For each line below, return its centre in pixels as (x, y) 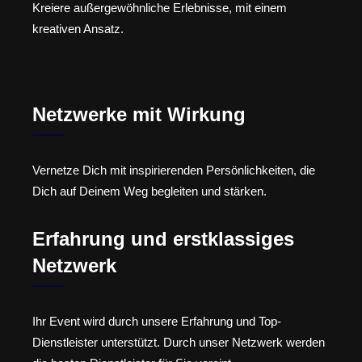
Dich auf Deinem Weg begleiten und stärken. (149, 192)
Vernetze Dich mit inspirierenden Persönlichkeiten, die (174, 170)
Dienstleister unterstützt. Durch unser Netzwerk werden (179, 342)
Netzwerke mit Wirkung (139, 115)
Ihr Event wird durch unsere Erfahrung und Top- (157, 321)
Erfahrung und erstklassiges (163, 238)
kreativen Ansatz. (78, 28)
